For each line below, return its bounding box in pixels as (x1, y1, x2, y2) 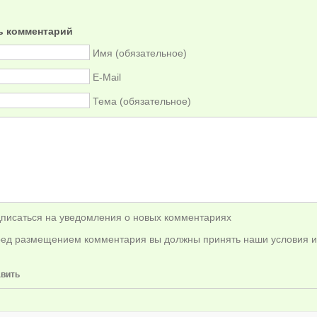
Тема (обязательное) (92, 95, 191, 107)
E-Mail (92, 71, 121, 83)
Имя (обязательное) (92, 47, 187, 59)
